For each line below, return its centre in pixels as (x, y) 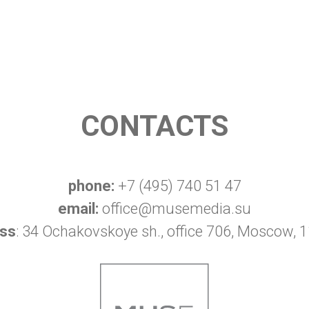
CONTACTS (154, 126)
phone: (91, 186)
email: (78, 209)
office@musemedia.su (175, 209)
